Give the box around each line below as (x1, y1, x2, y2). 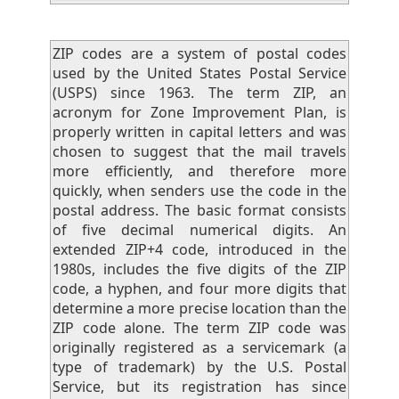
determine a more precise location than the (53, 298, 346, 318)
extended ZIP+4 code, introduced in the (53, 240, 346, 259)
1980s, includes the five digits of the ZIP (53, 259, 346, 279)
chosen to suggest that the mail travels (53, 142, 346, 161)
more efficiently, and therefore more (53, 161, 346, 181)
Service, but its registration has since (53, 377, 346, 396)
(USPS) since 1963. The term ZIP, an (53, 83, 346, 102)
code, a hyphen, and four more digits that (53, 279, 346, 298)
